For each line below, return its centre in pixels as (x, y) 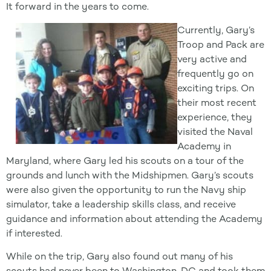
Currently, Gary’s (216, 30)
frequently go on (215, 73)
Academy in (204, 146)
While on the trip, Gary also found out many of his (119, 256)
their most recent (217, 102)
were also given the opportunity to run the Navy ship (126, 189)
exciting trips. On (216, 88)
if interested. (34, 233)
